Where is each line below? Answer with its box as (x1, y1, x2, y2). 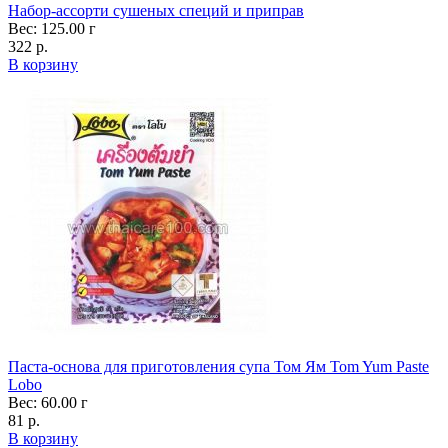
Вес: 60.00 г (8, 393, 88, 411)
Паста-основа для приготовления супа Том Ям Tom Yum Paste (8, 357, 429, 375)
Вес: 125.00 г (8, 19, 96, 37)
